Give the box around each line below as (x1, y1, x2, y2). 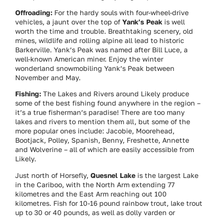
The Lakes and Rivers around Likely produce (41, 89, 190, 98)
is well (162, 18, 185, 26)
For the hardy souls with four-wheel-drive (52, 8, 189, 17)
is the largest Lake (135, 171, 199, 179)
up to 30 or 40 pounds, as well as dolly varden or (15, 208, 175, 217)
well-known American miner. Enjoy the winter (15, 55, 164, 64)
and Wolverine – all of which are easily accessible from (15, 145, 195, 154)
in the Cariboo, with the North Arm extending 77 (15, 180, 175, 189)
